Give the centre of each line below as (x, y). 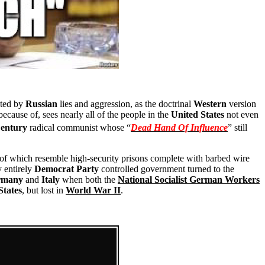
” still (237, 128)
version (243, 104)
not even (241, 114)
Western (211, 104)
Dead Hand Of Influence (179, 128)
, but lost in (44, 190)
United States (198, 114)
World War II (93, 190)
